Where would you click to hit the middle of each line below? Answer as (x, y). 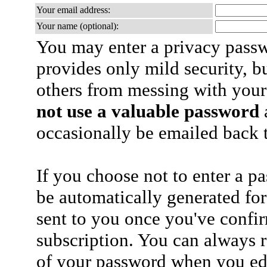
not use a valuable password (148, 111)
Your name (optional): (77, 26)
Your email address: (73, 10)
